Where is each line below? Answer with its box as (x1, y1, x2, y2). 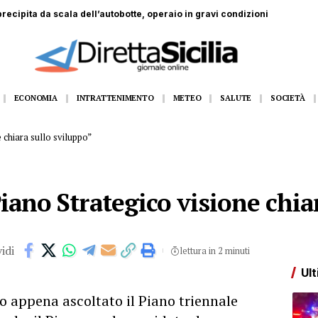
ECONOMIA (13, 92, 57, 103)
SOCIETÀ (270, 92, 305, 103)
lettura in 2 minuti (179, 244, 250, 257)
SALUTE (220, 92, 252, 103)
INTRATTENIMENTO (76, 92, 154, 103)
